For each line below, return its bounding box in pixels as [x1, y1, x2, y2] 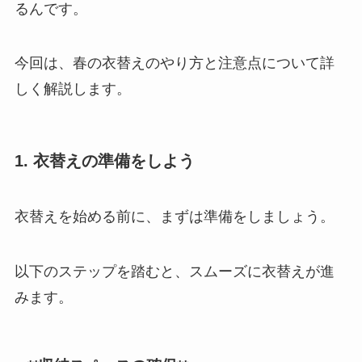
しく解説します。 [14, 81, 131, 98]
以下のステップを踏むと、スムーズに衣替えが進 [14, 263, 335, 280]
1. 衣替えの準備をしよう [14, 151, 195, 170]
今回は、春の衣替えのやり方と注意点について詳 [14, 55, 335, 72]
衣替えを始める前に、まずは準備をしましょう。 [14, 208, 335, 225]
